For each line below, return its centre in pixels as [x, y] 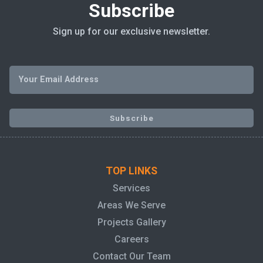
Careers [131, 240]
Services [131, 188]
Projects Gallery [131, 222]
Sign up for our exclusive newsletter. [131, 32]
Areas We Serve [131, 205]
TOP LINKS [131, 171]
